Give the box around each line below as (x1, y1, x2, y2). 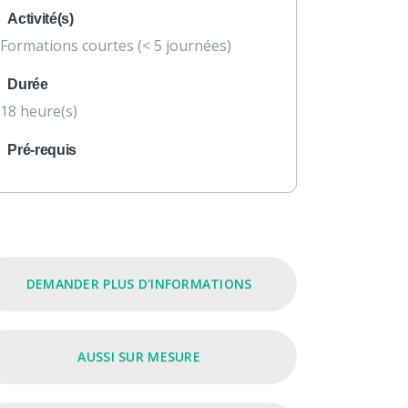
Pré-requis (7, 142, 77, 158)
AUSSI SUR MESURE (77, 348, 200, 365)
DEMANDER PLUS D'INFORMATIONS (25, 275, 252, 292)
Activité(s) (7, 11, 74, 26)
